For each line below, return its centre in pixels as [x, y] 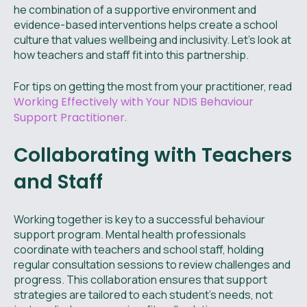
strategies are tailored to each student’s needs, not [143, 295]
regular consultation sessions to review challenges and [152, 265]
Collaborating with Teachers [153, 156]
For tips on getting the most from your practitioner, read [153, 87]
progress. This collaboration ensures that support [140, 280]
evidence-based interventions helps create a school [146, 25]
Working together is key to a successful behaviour [139, 220]
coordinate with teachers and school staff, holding [139, 250]
